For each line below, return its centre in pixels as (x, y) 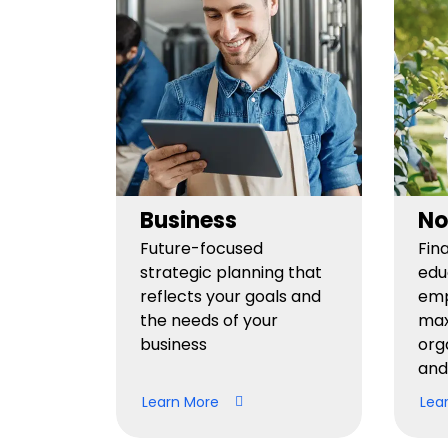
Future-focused (201, 248)
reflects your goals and (230, 296)
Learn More (180, 401)
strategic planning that (231, 272)
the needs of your (209, 320)
